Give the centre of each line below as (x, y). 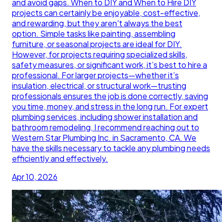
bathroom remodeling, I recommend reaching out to (106, 127)
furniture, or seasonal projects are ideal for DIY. (97, 44)
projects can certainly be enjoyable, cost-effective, (106, 12)
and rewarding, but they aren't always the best (97, 23)
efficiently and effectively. (60, 158)
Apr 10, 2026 (35, 176)
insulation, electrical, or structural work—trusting (99, 85)
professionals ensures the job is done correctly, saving (110, 96)
